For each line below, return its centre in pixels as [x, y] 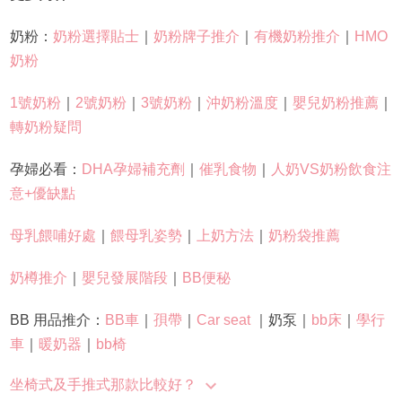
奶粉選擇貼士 [96, 36]
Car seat [223, 319]
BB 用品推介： [57, 319]
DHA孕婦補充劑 [133, 169]
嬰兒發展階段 [124, 277]
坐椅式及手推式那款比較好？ [103, 384]
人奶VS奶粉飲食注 [331, 169]
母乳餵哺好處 [52, 235]
